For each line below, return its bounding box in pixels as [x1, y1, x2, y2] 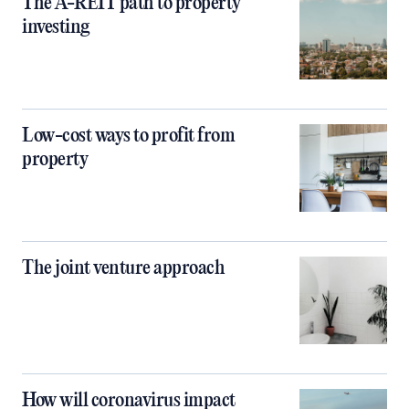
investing [22, 16, 89, 38]
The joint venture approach [22, 257, 225, 279]
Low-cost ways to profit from [22, 124, 235, 147]
